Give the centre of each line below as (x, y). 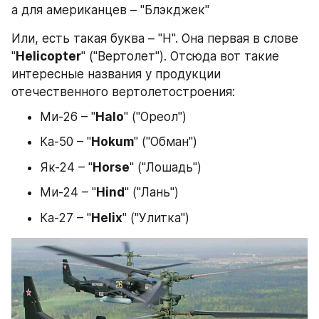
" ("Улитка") (156, 218)
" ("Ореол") (155, 116)
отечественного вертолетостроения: (123, 91)
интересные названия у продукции (116, 74)
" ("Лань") (152, 193)
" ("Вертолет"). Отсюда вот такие (180, 56)
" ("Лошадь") (166, 167)
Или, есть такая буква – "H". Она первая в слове (155, 38)
